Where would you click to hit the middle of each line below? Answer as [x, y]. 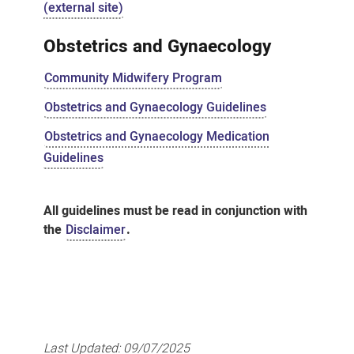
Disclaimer [95, 230]
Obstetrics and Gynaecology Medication [156, 136]
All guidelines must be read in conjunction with [175, 211]
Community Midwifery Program [133, 78]
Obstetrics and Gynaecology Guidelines [155, 107]
